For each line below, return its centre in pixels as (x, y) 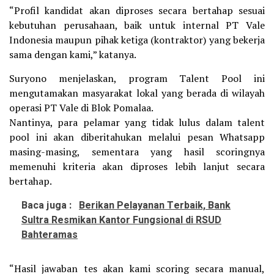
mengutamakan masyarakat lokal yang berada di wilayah (137, 93)
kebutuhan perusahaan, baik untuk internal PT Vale (137, 25)
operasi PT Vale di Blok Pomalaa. (81, 108)
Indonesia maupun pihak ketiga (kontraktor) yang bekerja (137, 40)
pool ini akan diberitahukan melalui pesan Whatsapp (137, 137)
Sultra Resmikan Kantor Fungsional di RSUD (121, 220)
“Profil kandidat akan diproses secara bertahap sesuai (137, 10)
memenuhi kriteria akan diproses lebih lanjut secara (137, 166)
